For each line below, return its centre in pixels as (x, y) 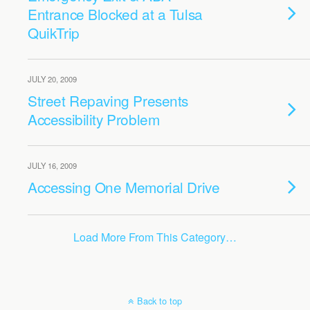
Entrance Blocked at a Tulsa (115, 14)
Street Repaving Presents (108, 100)
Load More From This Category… (155, 237)
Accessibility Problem (94, 119)
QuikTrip (54, 33)
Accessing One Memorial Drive (124, 187)
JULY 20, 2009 (52, 79)
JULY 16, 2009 (52, 165)
